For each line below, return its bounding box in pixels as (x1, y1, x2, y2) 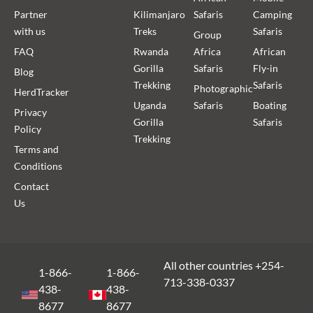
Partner (14, 8, 48, 20)
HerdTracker (14, 85, 69, 98)
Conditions (14, 159, 62, 172)
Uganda (133, 99, 167, 111)
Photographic (193, 82, 253, 94)
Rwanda (133, 45, 169, 57)
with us (14, 24, 45, 37)
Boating (253, 99, 287, 111)
